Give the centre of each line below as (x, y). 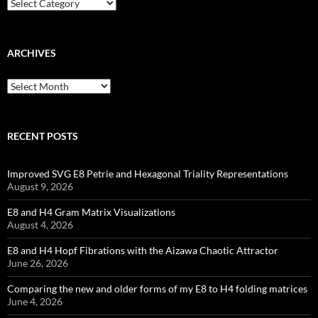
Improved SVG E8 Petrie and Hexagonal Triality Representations (148, 174)
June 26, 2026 (38, 263)
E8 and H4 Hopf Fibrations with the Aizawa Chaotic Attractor (143, 251)
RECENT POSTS (43, 136)
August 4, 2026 (40, 225)
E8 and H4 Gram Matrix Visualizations (91, 212)
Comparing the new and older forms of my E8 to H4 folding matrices (157, 289)
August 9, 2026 (40, 187)
